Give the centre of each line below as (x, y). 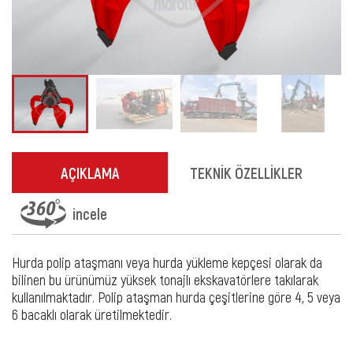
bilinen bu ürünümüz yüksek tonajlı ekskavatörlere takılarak (165, 280)
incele (90, 214)
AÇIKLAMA (90, 173)
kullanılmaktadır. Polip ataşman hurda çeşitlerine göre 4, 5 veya (176, 297)
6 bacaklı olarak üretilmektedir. (92, 315)
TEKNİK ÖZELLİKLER (246, 173)
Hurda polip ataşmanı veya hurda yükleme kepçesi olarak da (167, 263)
